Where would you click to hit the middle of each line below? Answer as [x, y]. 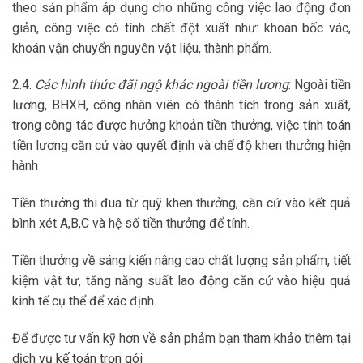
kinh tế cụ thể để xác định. [84, 301]
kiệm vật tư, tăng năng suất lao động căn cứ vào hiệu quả [181, 280]
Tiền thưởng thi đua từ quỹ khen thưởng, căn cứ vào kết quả [181, 203]
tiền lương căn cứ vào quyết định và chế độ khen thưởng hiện [181, 146]
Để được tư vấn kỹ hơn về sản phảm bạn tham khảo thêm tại [181, 338]
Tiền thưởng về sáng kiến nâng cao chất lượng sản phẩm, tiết [181, 260]
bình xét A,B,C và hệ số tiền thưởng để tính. [131, 224]
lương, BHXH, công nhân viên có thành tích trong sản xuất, [181, 105]
